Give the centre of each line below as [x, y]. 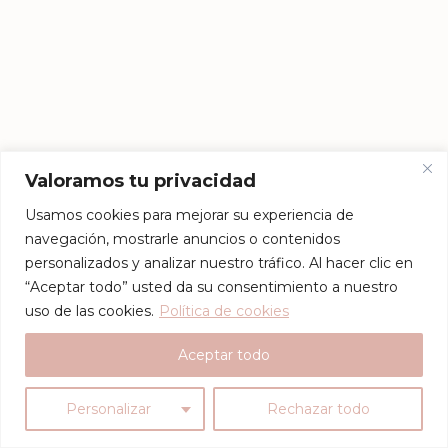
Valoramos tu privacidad [140, 180]
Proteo [47, 423]
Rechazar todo [318, 408]
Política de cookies [224, 310]
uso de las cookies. [89, 310]
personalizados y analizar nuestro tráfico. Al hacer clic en [219, 262]
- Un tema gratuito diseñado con [178, 423]
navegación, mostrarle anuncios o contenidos [182, 238]
